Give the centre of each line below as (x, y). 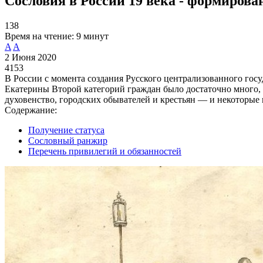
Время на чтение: (39, 36)
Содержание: (31, 110)
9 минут (92, 36)
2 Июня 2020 (31, 57)
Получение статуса (66, 130)
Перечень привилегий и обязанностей (105, 151)
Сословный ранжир (68, 140)
